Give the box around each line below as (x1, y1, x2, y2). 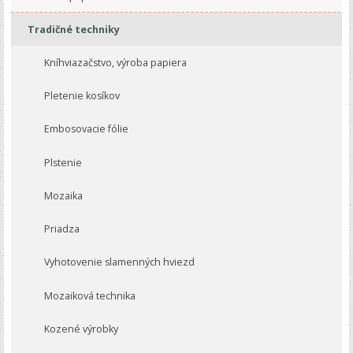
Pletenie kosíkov (43, 89, 120, 103)
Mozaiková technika (43, 288, 136, 303)
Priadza (43, 222, 80, 236)
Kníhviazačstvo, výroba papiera (43, 56, 187, 70)
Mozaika (43, 188, 83, 203)
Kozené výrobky (43, 321, 118, 336)
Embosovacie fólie (43, 122, 128, 136)
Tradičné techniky (27, 22, 120, 36)
